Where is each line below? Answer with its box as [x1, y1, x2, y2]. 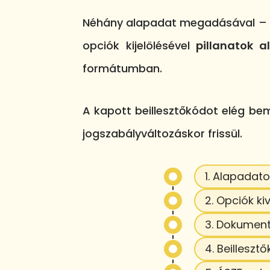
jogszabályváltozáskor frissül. [83, 125, 242, 141]
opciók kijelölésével [83, 37, 196, 53]
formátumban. [83, 60, 162, 76]
